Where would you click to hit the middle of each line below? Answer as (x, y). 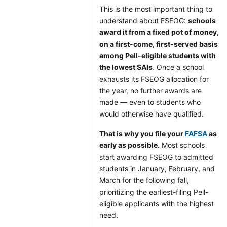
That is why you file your (142, 134)
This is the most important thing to (156, 9)
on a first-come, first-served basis (159, 44)
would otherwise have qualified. (152, 114)
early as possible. (129, 145)
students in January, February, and (157, 168)
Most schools (182, 145)
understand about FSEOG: (144, 21)
